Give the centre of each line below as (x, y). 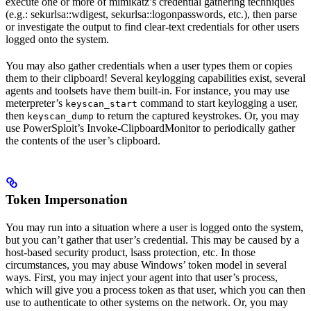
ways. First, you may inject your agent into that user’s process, (142, 277)
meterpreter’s (35, 103)
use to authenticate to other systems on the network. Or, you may (147, 302)
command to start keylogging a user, (218, 103)
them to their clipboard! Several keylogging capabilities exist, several (155, 78)
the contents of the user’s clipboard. (83, 140)
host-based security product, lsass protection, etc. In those (131, 252)
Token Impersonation (67, 199)
